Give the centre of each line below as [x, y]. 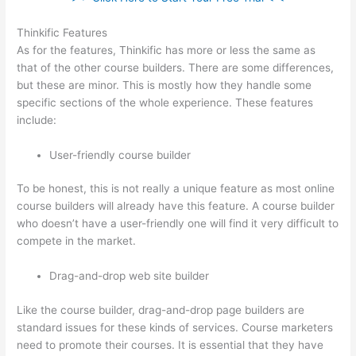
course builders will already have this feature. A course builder [176, 206]
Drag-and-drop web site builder [130, 276]
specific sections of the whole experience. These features [165, 102]
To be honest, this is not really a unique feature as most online [176, 189]
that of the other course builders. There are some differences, [176, 67]
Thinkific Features [62, 32]
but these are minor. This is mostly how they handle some [164, 85]
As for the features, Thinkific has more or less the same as [166, 50]
